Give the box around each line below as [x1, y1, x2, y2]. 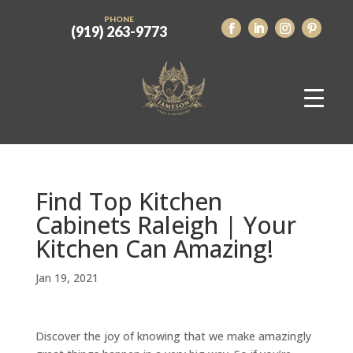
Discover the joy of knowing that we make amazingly [35, 329, 311, 344]
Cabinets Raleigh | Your [35, 209, 296, 241]
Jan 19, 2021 [35, 270, 98, 285]
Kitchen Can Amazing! [35, 232, 273, 265]
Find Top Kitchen [35, 185, 222, 217]
